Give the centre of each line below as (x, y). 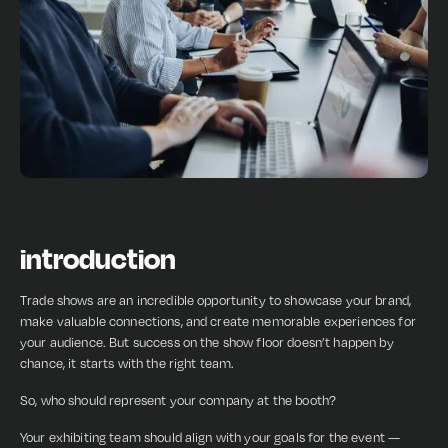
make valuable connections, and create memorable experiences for (218, 321)
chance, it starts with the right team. (127, 363)
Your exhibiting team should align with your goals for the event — (210, 437)
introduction (98, 258)
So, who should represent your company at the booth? (178, 400)
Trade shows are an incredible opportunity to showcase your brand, (216, 300)
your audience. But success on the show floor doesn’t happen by (207, 342)
